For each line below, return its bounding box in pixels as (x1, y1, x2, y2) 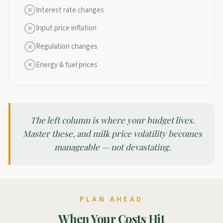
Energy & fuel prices (35, 59, 98, 70)
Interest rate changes (35, 4, 104, 15)
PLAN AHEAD (80, 194, 143, 205)
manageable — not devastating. (54, 141, 171, 153)
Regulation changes (35, 41, 98, 52)
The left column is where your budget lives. (30, 114, 195, 126)
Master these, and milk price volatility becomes (23, 128, 202, 139)
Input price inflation (35, 23, 97, 34)
